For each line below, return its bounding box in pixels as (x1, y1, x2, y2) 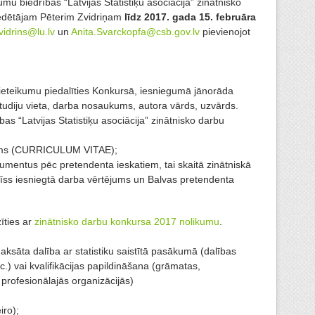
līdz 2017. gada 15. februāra (124, 11, 256, 23)
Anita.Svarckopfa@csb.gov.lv (71, 26, 200, 38)
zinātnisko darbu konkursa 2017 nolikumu (34, 216, 219, 228)
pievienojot (200, 26, 250, 38)
